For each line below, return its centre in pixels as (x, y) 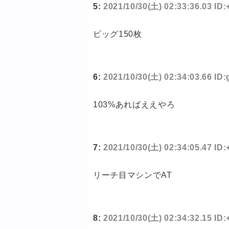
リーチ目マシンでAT (133, 175)
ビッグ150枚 (118, 34)
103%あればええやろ (134, 105)
